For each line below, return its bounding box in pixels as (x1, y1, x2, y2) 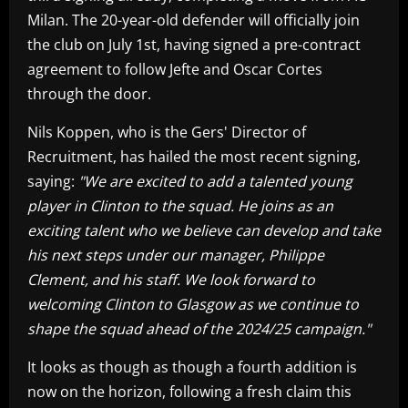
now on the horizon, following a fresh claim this (27, 381, 352, 402)
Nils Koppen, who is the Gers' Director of (27, 121, 306, 142)
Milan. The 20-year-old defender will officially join (27, 9, 360, 30)
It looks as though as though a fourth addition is (27, 356, 357, 377)
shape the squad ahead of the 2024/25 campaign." (27, 318, 371, 339)
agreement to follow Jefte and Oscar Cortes (27, 58, 322, 79)
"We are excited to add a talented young (78, 170, 352, 191)
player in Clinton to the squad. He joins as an (27, 195, 333, 216)
